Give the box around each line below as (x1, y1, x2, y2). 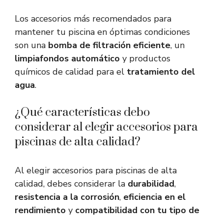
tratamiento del (127, 66, 195, 78)
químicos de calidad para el (15, 66, 127, 78)
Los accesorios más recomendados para (15, 13, 171, 25)
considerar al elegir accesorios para (15, 120, 198, 135)
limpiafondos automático (15, 53, 120, 65)
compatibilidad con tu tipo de (75, 204, 199, 217)
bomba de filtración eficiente (48, 39, 170, 52)
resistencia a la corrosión (15, 191, 119, 203)
